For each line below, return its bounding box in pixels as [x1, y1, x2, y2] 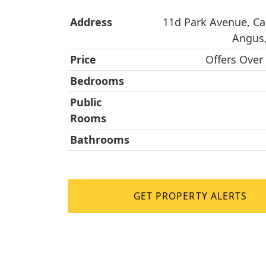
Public [70, 95, 102, 109]
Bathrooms [70, 132, 129, 147]
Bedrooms [70, 74, 124, 88]
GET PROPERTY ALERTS [134, 189, 247, 202]
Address [70, 15, 112, 29]
